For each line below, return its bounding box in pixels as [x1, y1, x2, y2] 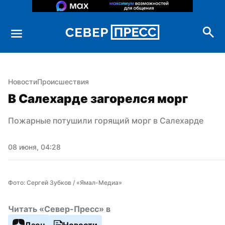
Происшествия [37, 77, 89, 86]
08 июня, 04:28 [8, 142, 61, 151]
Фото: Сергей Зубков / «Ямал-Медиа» [8, 178, 122, 186]
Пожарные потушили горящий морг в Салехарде [8, 115, 203, 126]
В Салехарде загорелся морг [8, 91, 188, 106]
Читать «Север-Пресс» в [8, 203, 110, 214]
